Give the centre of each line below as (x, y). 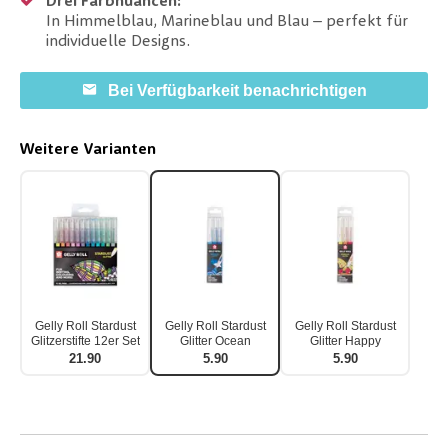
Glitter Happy (345, 341)
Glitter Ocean (215, 341)
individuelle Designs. (118, 42)
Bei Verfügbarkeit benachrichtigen (237, 91)
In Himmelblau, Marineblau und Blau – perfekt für (227, 22)
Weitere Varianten (88, 150)
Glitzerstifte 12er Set (85, 341)
